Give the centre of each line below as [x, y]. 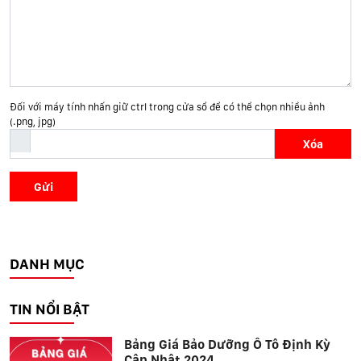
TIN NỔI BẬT [50, 309]
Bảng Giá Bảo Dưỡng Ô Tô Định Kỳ [228, 344]
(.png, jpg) [33, 121]
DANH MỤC [47, 263]
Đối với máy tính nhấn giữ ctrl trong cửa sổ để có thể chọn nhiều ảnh [167, 106]
